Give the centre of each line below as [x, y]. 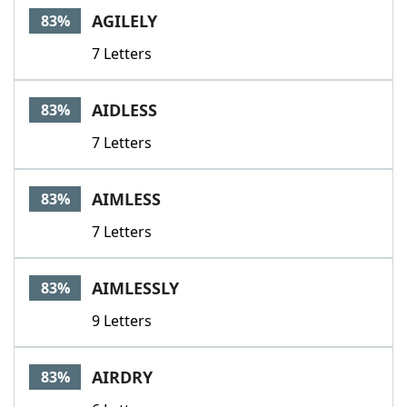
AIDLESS [124, 110]
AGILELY [124, 21]
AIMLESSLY [135, 288]
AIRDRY [122, 377]
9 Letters [122, 321]
